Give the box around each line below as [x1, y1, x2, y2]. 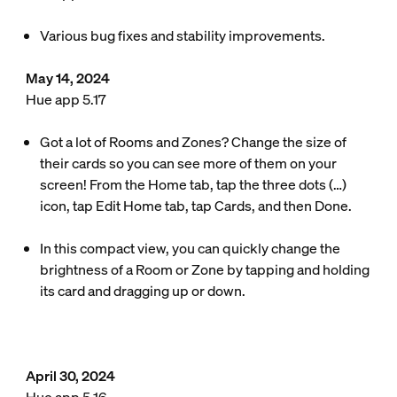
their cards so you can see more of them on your [39, 153, 337, 173]
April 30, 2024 [25, 366, 118, 385]
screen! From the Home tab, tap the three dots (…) [39, 175, 346, 194]
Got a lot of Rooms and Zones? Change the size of [39, 132, 346, 152]
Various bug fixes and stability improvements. [39, 26, 325, 45]
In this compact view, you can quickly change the [39, 238, 340, 258]
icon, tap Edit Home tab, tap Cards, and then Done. [39, 196, 352, 215]
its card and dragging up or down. [39, 281, 245, 300]
